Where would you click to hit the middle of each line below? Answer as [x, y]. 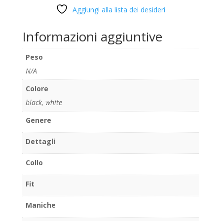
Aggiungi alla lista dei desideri [119, 9]
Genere [38, 120]
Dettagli [40, 141]
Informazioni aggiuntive [92, 36]
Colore [37, 88]
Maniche [40, 205]
